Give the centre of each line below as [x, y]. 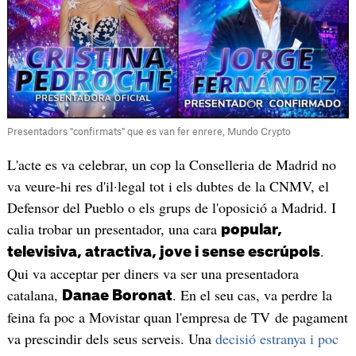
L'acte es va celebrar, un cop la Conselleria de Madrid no [171, 164]
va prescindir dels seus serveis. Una [111, 338]
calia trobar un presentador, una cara [114, 228]
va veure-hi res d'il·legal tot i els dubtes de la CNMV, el [168, 186]
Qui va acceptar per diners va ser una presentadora [153, 273]
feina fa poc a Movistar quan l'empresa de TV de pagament [177, 317]
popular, [251, 229]
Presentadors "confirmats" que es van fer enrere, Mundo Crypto [149, 132]
